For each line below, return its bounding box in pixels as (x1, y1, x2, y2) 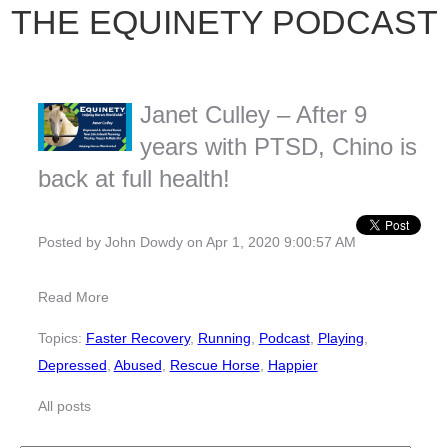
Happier (267, 357, 318, 374)
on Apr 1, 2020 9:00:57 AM (182, 234, 356, 251)
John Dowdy (104, 234, 183, 251)
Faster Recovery (85, 330, 190, 347)
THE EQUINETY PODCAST (10, 2, 438, 41)
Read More (37, 289, 109, 306)
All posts (37, 398, 91, 415)
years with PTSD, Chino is (140, 133, 418, 161)
